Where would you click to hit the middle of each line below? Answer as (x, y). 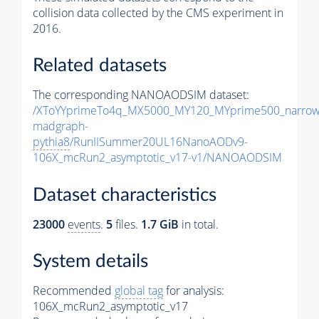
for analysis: (194, 291)
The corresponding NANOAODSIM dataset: (141, 95)
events (84, 224)
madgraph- (61, 126)
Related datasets (100, 66)
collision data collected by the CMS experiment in (158, 12)
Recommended (74, 291)
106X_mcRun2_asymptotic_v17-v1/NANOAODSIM (157, 158)
